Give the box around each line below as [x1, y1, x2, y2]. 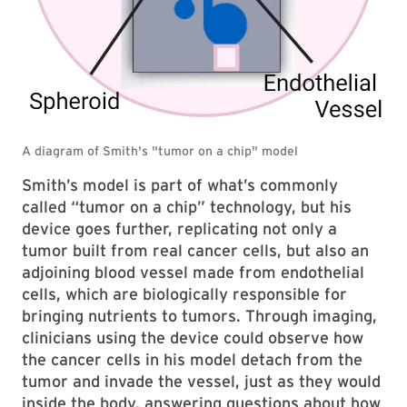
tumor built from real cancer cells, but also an [22, 241, 369, 261]
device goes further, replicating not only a [22, 219, 337, 239]
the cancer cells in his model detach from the [22, 350, 362, 370]
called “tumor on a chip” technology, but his [22, 197, 352, 217]
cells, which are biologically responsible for [22, 284, 347, 304]
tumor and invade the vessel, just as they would [22, 372, 381, 392]
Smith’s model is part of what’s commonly [22, 175, 338, 195]
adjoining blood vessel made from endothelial [22, 263, 364, 283]
